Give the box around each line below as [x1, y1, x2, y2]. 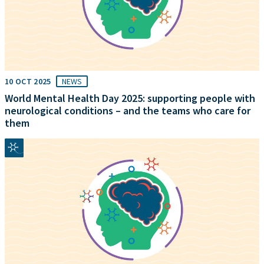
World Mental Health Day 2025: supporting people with [5, 91, 255, 105]
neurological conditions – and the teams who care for [5, 103, 250, 117]
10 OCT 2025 [5, 75, 51, 87]
